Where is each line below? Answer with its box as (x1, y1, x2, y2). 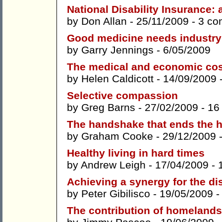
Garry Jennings (81, 44, 154, 56)
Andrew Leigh (81, 159, 146, 171)
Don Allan (81, 15, 127, 27)
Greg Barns (81, 102, 135, 113)
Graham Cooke (81, 130, 153, 142)
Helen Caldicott (81, 73, 154, 85)
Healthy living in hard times (67, 147, 205, 159)
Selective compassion (67, 90, 178, 102)
